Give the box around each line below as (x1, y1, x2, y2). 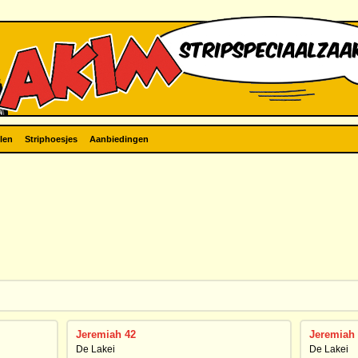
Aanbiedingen (89, 134, 149, 144)
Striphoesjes (25, 134, 78, 144)
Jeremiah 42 (75, 328, 136, 340)
